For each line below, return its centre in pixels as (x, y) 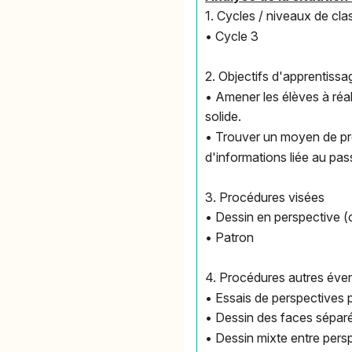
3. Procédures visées (265, 197)
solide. (224, 117)
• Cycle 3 (232, 37)
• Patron (230, 237)
